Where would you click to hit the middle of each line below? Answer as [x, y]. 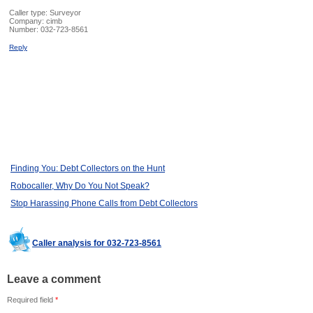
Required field [31, 300]
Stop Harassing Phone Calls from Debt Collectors [104, 204]
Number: [25, 30]
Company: [28, 21]
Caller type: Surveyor [45, 13]
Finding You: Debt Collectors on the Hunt [88, 169]
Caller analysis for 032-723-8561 [97, 243]
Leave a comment [54, 279]
